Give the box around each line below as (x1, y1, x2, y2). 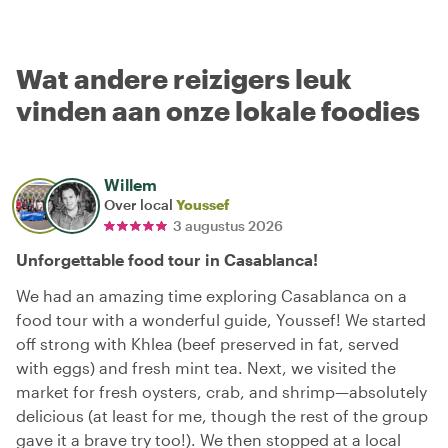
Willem (104, 175, 157, 194)
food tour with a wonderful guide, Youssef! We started (16, 310, 426, 329)
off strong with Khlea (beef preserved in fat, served (16, 334, 399, 353)
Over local (104, 196, 176, 213)
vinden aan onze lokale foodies (16, 95, 420, 126)
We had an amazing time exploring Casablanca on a (16, 286, 407, 305)
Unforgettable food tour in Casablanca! (16, 250, 318, 269)
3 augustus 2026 (173, 217, 283, 234)
